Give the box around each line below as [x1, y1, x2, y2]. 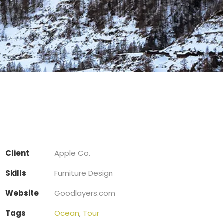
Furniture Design [54, 168, 113, 179]
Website [5, 188, 39, 199]
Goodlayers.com [54, 188, 115, 199]
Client [5, 148, 29, 159]
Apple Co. [54, 148, 90, 159]
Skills [5, 168, 26, 179]
